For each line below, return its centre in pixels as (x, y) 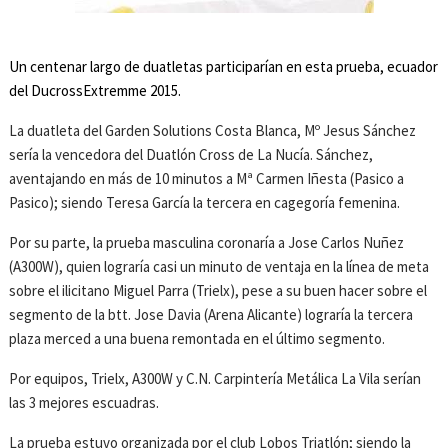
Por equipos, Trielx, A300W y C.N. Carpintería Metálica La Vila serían (215, 379)
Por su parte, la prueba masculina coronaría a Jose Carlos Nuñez (207, 243)
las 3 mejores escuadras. (84, 403)
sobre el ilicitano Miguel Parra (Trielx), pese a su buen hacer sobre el (218, 291)
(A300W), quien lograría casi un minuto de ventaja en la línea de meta (219, 267)
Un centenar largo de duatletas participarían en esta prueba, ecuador (224, 67)
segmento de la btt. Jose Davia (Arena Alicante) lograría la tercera (211, 315)
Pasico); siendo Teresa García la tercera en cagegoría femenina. (205, 203)
